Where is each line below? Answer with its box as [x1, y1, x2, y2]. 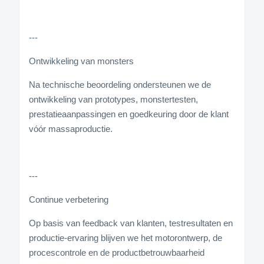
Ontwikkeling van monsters [29, 55, 134, 66]
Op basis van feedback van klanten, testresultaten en [29, 217, 233, 228]
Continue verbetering [29, 194, 108, 204]
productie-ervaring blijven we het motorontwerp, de [29, 232, 222, 243]
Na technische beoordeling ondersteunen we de [29, 79, 211, 90]
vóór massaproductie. [29, 123, 113, 134]
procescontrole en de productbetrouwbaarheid [29, 247, 204, 258]
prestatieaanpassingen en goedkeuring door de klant [29, 108, 229, 119]
